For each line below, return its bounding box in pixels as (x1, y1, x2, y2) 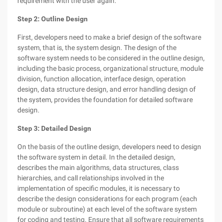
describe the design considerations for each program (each (17, 195, 197, 203)
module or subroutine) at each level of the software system (17, 205, 197, 213)
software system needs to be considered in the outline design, (17, 54, 205, 62)
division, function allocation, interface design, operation (17, 75, 186, 83)
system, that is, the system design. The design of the (17, 44, 176, 52)
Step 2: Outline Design (17, 15, 88, 23)
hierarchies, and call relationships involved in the (17, 174, 164, 182)
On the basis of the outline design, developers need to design (17, 143, 201, 151)
